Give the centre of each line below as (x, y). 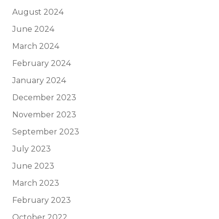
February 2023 (42, 200)
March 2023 (36, 183)
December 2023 (44, 98)
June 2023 (33, 166)
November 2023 (44, 115)
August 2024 (38, 12)
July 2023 (32, 149)
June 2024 (33, 29)
